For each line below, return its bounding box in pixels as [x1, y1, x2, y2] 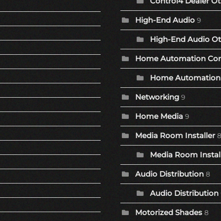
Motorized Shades [135, 208, 202, 218]
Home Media [135, 111, 183, 121]
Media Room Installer [135, 131, 215, 141]
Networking [135, 92, 179, 102]
